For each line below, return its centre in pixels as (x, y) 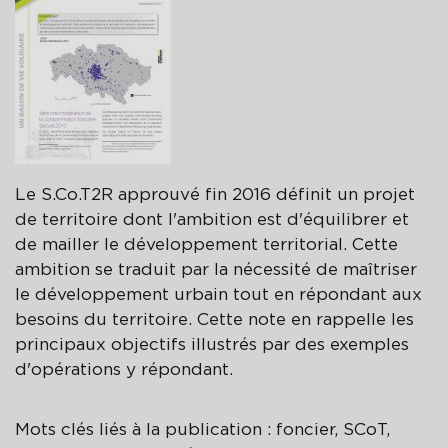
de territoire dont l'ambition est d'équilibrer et (212, 219)
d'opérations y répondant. (124, 369)
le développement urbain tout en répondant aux (218, 294)
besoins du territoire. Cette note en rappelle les (214, 319)
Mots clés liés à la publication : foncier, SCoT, (202, 429)
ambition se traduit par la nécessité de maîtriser (216, 269)
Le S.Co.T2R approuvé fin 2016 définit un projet (215, 194)
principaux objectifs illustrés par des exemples (212, 344)
